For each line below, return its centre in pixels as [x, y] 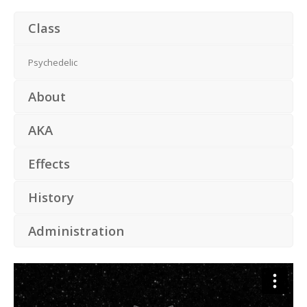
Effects [49, 163]
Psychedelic [53, 62]
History [51, 197]
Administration [76, 231]
